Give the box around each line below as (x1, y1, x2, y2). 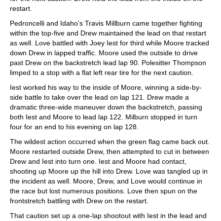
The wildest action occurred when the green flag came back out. (10, 137, 210, 146)
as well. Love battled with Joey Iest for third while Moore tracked (10, 38, 209, 47)
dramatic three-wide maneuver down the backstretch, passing (10, 103, 202, 111)
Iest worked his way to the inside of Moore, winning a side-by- (10, 83, 202, 91)
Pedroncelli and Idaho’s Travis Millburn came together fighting (10, 19, 202, 27)
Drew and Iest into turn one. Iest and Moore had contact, (10, 157, 186, 165)
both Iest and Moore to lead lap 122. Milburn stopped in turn (10, 112, 197, 121)
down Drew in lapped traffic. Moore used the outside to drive (10, 48, 198, 57)
